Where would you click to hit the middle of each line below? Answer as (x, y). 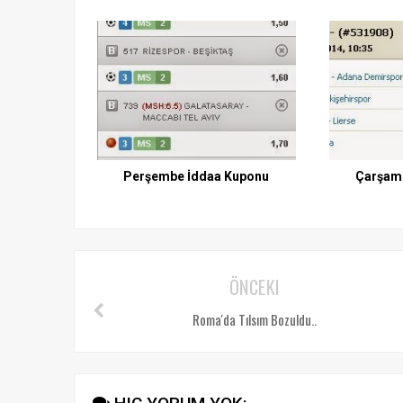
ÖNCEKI (255, 287)
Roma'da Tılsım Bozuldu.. (255, 319)
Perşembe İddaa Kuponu (197, 176)
